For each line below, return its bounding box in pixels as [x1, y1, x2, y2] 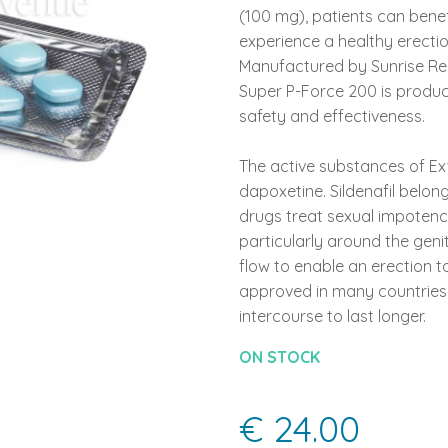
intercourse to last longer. [239, 306, 426, 326]
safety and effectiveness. [239, 106, 425, 126]
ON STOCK [239, 347, 320, 367]
